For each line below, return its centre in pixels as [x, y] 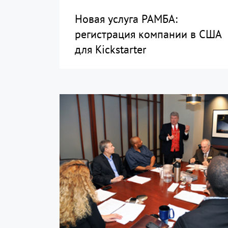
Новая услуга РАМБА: [126, 19]
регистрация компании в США [148, 34]
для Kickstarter [110, 49]
